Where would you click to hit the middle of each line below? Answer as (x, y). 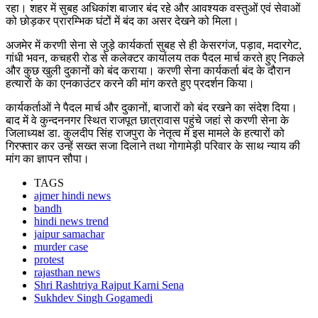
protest (49, 259)
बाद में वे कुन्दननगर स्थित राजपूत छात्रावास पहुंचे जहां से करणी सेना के (147, 120)
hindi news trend (71, 221)
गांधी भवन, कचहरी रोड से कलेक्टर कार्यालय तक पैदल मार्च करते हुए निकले (155, 57)
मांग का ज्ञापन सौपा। (48, 158)
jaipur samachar (69, 234)
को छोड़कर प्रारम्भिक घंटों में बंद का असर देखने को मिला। (122, 21)
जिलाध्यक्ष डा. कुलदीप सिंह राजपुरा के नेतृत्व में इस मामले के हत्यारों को (145, 133)
